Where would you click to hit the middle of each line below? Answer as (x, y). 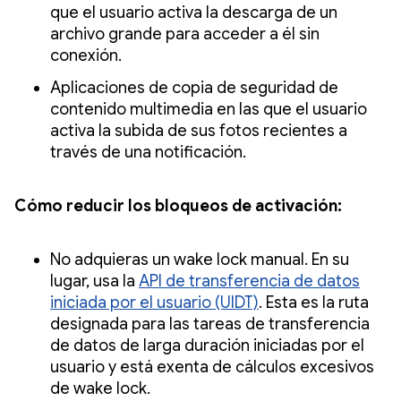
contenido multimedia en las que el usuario (209, 109)
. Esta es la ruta (314, 302)
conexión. (86, 55)
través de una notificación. (148, 152)
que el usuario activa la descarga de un (194, 12)
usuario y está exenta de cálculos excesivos (212, 367)
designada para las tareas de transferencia (210, 324)
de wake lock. (100, 388)
